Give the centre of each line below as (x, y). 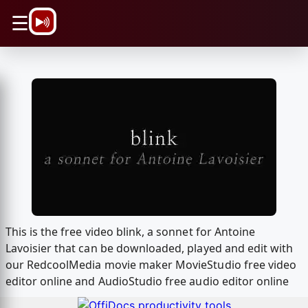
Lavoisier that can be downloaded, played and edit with (149, 249)
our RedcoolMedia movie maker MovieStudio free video (151, 265)
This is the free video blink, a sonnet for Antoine (130, 232)
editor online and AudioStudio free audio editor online (147, 282)
